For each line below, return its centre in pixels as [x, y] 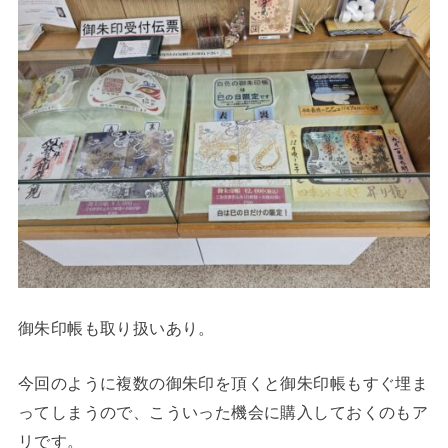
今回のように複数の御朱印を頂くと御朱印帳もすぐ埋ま [223, 383]
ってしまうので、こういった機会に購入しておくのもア [223, 412]
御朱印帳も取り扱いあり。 [116, 327]
